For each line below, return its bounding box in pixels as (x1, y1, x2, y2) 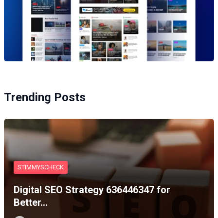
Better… (14, 197, 48, 209)
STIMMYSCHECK (18, 163, 64, 171)
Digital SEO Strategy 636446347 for (14, 184, 170, 196)
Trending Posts (4, 91, 86, 105)
